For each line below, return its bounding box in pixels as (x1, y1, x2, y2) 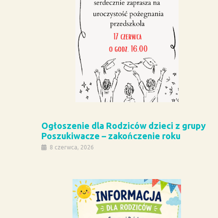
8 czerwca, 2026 (50, 144, 94, 151)
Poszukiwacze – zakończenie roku (41, 131, 181, 141)
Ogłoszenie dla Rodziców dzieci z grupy (41, 121, 206, 131)
